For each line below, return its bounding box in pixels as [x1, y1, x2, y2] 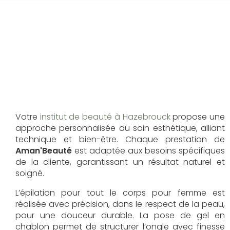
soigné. [15, 167, 44, 179]
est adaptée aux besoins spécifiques [74, 144, 225, 157]
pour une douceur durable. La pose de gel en [15, 209, 225, 221]
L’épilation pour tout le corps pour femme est [15, 186, 225, 199]
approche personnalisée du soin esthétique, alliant [15, 122, 225, 134]
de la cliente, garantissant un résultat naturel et [15, 156, 225, 168]
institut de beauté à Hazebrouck [37, 110, 173, 123]
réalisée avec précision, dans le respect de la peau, [15, 198, 225, 210]
